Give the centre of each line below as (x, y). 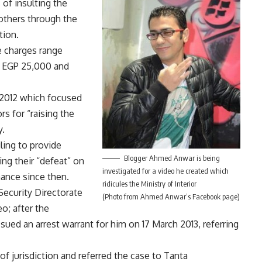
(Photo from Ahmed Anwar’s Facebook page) (171, 197)
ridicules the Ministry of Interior (149, 184)
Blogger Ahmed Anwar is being (172, 158)
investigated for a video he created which (165, 171)
